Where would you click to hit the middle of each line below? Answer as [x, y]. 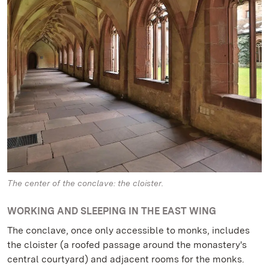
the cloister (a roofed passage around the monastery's [127, 245]
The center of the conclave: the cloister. [85, 183]
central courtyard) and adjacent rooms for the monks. [126, 259]
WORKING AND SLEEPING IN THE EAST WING [112, 211]
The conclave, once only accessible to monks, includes [128, 231]
